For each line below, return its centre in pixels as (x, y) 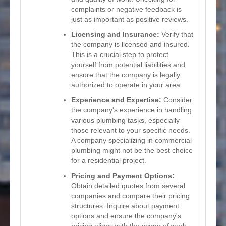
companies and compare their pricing (130, 195)
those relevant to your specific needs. (131, 130)
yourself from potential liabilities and (128, 64)
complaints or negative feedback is (126, 9)
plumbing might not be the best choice (132, 150)
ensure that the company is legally (126, 74)
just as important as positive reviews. (130, 19)
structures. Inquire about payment (125, 206)
